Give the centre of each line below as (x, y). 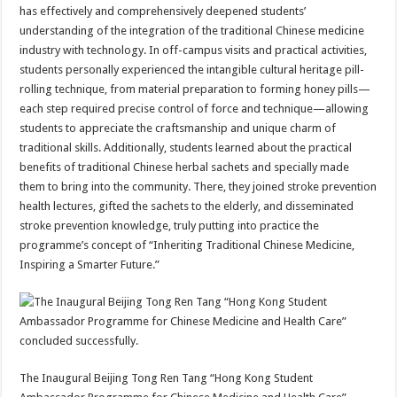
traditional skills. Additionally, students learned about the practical (186, 148)
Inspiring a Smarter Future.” (90, 265)
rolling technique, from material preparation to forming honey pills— (195, 89)
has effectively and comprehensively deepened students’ (163, 11)
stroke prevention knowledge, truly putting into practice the (170, 226)
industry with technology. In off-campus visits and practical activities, (194, 50)
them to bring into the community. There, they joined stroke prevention (198, 187)
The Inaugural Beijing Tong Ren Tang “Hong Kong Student (167, 378)
